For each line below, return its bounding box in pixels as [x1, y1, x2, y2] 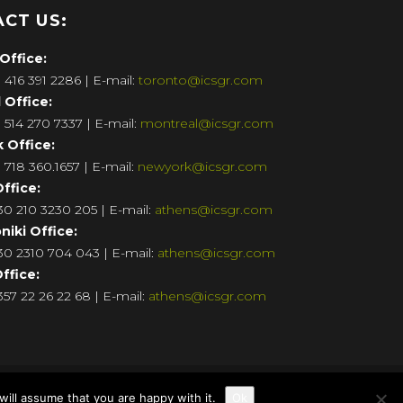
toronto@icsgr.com [138, 72, 263, 88]
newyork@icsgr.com [137, 158, 267, 175]
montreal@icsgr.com [139, 115, 273, 131]
